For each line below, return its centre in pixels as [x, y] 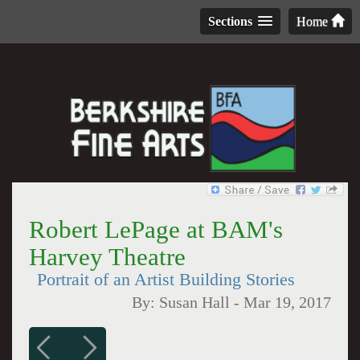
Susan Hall [195, 303]
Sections [230, 21]
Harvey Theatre [107, 257]
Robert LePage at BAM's [155, 229]
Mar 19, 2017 [288, 303]
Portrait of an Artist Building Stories [166, 280]
